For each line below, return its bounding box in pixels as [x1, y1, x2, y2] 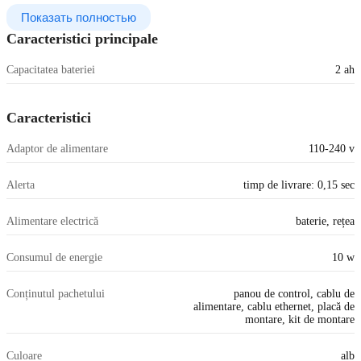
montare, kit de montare [245, 313, 355, 326]
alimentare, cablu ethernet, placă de [193, 301, 355, 313]
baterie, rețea [296, 215, 355, 228]
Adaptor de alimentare [6, 143, 108, 156]
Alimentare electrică [6, 215, 98, 228]
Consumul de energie [6, 251, 102, 264]
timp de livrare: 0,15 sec [243, 179, 355, 192]
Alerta [6, 179, 35, 192]
